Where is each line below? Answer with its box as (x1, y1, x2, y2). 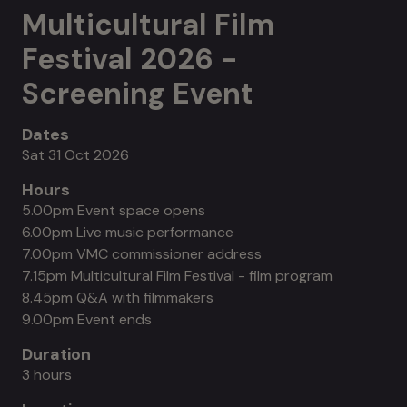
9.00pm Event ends (22, 309, 152, 329)
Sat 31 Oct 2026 (22, 144, 129, 164)
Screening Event (22, 74, 253, 113)
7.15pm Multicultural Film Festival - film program (22, 265, 333, 285)
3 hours (22, 364, 72, 384)
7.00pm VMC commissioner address (22, 243, 262, 263)
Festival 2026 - (22, 39, 237, 78)
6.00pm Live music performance (22, 222, 233, 242)
